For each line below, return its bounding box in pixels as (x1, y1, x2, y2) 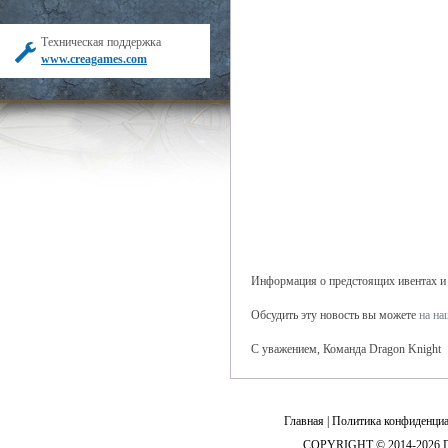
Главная (284, 414, 324, 428)
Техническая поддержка (41, 35, 161, 49)
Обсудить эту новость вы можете (251, 308, 419, 322)
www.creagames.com (41, 52, 147, 66)
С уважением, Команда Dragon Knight (251, 342, 441, 356)
